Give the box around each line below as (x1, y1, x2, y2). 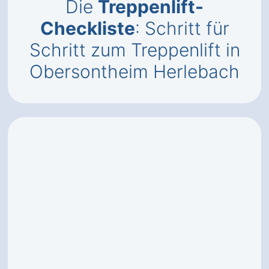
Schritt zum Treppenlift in (29, 39, 240, 61)
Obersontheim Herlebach (29, 61, 240, 82)
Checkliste (40, 17, 135, 39)
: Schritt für (134, 17, 229, 39)
